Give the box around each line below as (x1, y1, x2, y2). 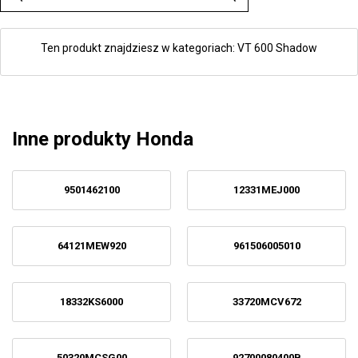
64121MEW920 (57, 240, 126, 252)
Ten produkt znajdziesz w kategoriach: (41, 42, 237, 54)
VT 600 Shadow (237, 42, 317, 54)
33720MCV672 (232, 296, 301, 308)
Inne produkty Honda (12, 128, 193, 150)
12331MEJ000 (233, 184, 300, 196)
